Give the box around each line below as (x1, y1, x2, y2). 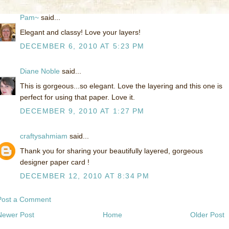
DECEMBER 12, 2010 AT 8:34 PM (20, 172, 150, 180)
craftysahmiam (20, 132, 67, 141)
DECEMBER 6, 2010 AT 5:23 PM (20, 42, 145, 51)
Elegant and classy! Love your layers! (20, 28, 141, 37)
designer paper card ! (20, 158, 89, 167)
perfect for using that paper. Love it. (20, 93, 135, 102)
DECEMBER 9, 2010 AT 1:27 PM (20, 107, 145, 116)
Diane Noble (20, 67, 60, 76)
